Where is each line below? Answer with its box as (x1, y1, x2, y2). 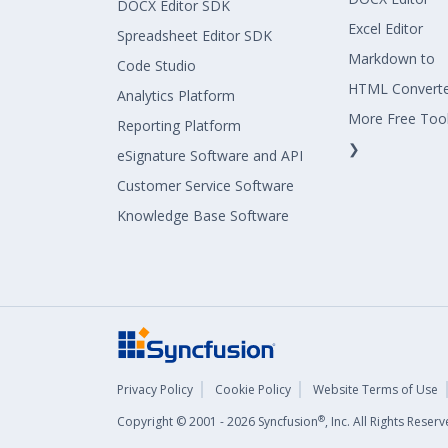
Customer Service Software (117, 176, 294, 195)
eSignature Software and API (117, 146, 303, 165)
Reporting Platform (117, 116, 241, 135)
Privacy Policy (117, 381, 193, 398)
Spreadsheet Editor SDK (117, 26, 272, 45)
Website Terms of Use (313, 381, 438, 398)
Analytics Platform (117, 86, 235, 105)
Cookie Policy (215, 381, 291, 398)
